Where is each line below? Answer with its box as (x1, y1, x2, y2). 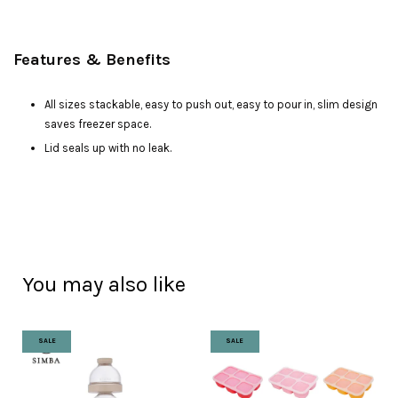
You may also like (22, 272, 186, 298)
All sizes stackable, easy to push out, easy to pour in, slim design (44, 98, 378, 111)
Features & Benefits (13, 50, 171, 69)
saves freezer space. (44, 117, 151, 131)
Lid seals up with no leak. (44, 141, 171, 155)
